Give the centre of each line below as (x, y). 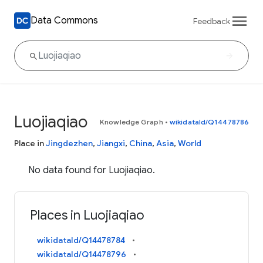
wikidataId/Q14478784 (81, 240)
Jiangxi (111, 143)
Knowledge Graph (131, 122)
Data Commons (64, 20)
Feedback (212, 21)
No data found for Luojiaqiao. (92, 170)
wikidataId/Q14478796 (82, 254)
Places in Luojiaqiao (87, 215)
